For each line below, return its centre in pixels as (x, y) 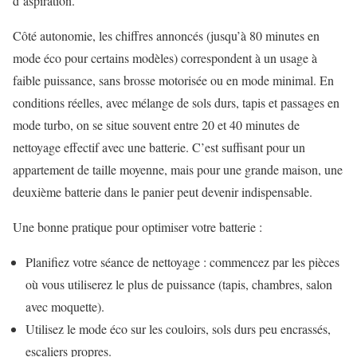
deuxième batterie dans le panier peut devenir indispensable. (163, 192)
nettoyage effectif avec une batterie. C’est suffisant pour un (159, 147)
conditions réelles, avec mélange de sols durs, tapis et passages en (176, 103)
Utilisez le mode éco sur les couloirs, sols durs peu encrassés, (178, 329)
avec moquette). (65, 307)
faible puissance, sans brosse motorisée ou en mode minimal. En (173, 80)
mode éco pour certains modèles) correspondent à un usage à (165, 58)
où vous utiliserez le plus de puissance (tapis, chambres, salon (179, 284)
